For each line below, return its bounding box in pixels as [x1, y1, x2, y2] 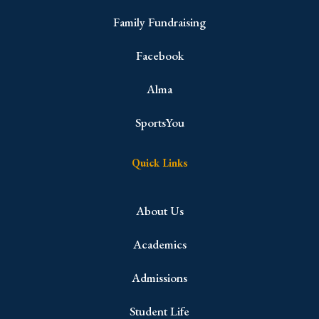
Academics [132, 236, 187, 252]
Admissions [132, 269, 187, 286]
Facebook [135, 47, 184, 63]
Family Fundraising [113, 14, 206, 30]
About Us [135, 202, 184, 219]
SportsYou [135, 114, 184, 130]
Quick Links [131, 155, 188, 169]
